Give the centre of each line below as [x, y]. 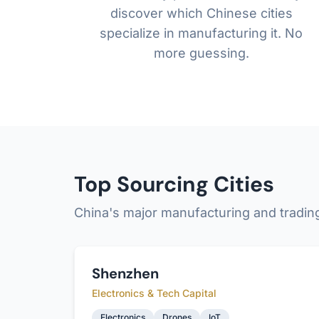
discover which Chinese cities [201, 13]
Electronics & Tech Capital [154, 293]
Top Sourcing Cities [174, 184]
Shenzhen [125, 273]
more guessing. [201, 53]
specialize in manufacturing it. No [202, 33]
